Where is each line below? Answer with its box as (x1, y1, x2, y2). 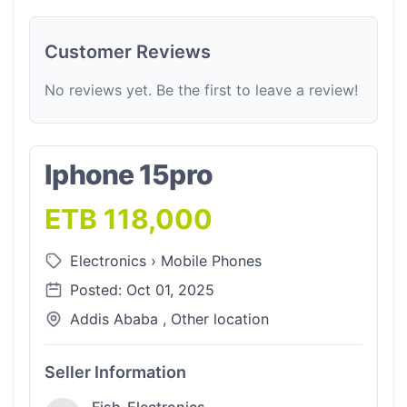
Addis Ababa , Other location (70, 310, 269, 328)
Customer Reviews (45, 41, 211, 63)
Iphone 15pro (45, 158, 213, 191)
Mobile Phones (161, 252, 262, 270)
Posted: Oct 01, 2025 (70, 281, 214, 299)
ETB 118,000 (45, 203, 213, 235)
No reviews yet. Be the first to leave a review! (45, 81, 358, 99)
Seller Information (45, 362, 186, 382)
